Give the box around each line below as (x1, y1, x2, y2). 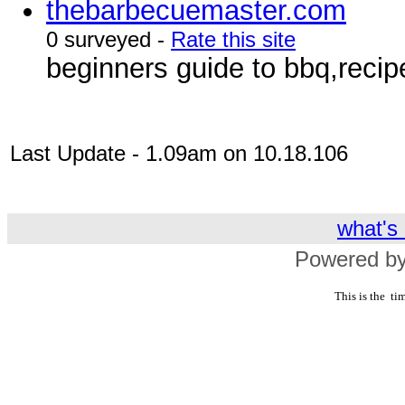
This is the (334, 289, 388, 303)
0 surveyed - (46, 27, 171, 52)
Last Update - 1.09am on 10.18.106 (10, 141, 348, 165)
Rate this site (171, 27, 296, 52)
